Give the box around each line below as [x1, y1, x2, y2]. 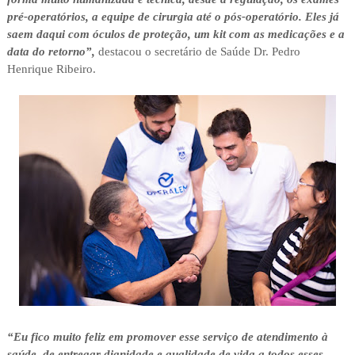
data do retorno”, [6, 45, 95, 59]
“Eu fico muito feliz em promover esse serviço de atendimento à [6, 330, 328, 344]
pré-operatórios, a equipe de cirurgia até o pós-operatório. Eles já [6, 10, 339, 24]
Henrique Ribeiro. [6, 63, 96, 76]
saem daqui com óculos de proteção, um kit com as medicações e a [6, 28, 345, 41]
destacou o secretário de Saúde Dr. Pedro [94, 45, 300, 59]
